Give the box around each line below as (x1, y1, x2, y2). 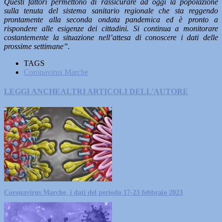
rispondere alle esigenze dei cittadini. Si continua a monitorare (4, 24, 218, 33)
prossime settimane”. (4, 42, 70, 51)
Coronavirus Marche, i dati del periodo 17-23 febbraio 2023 (4, 188, 183, 196)
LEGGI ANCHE (4, 87, 60, 96)
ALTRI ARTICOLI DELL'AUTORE (60, 87, 188, 96)
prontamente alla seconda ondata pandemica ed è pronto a (4, 15, 218, 24)
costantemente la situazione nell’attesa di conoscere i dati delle (4, 33, 218, 42)
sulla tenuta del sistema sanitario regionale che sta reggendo (4, 6, 218, 15)
